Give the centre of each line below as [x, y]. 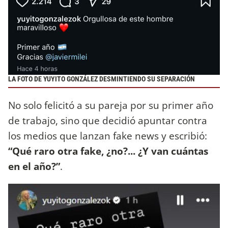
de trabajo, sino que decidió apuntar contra [108, 120]
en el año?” [34, 166]
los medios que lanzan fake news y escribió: [108, 135]
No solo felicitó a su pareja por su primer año [111, 105]
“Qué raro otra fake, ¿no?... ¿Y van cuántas [108, 151]
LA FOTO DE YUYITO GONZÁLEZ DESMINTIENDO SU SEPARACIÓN [102, 79]
